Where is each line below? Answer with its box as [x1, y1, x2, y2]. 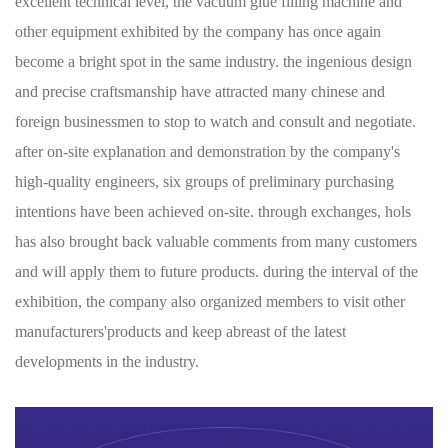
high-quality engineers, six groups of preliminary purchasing [15, 172, 394, 190]
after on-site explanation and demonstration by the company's [15, 142, 400, 160]
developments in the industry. [15, 352, 199, 370]
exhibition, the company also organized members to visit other [15, 292, 405, 310]
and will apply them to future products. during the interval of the [15, 262, 418, 280]
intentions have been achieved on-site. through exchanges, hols [15, 202, 411, 220]
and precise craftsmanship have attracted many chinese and [15, 82, 385, 100]
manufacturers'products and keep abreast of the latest [15, 322, 346, 340]
